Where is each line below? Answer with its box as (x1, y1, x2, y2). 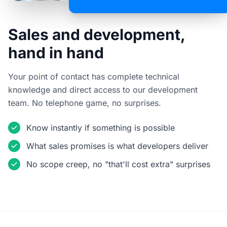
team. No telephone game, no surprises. (8, 97, 161, 108)
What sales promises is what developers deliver (26, 140, 208, 151)
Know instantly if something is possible (26, 122, 175, 133)
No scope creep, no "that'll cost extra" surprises (26, 159, 210, 169)
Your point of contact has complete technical (8, 71, 179, 82)
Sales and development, (8, 25, 185, 44)
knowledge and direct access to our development (8, 84, 198, 95)
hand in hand (8, 43, 104, 62)
